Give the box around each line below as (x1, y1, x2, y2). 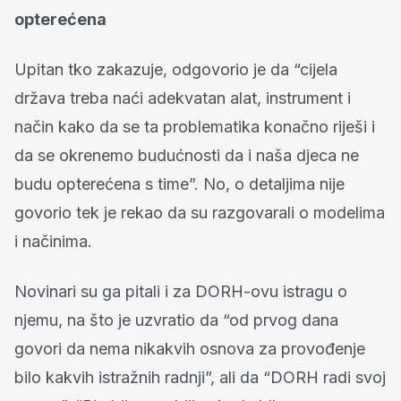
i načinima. (14, 231, 92, 251)
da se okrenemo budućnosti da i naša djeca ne (14, 145, 359, 165)
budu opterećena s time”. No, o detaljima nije (14, 174, 345, 193)
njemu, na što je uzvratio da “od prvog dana (14, 310, 338, 329)
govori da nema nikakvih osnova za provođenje (14, 338, 365, 358)
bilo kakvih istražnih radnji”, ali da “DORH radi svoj (14, 367, 386, 387)
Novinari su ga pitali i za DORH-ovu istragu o (14, 281, 347, 301)
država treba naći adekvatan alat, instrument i (14, 88, 351, 107)
